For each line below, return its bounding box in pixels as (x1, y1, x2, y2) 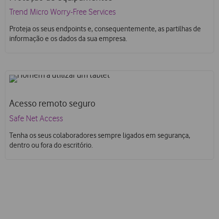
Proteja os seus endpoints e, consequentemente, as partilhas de (9, 24, 201, 34)
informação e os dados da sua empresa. (9, 34, 127, 44)
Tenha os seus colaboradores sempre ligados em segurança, (9, 131, 190, 140)
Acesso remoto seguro (9, 97, 95, 109)
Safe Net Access (9, 114, 63, 123)
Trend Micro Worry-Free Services (9, 8, 116, 17)
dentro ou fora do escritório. (9, 140, 93, 150)
